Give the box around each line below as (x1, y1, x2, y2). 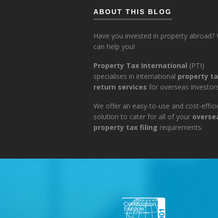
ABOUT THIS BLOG (93, 7, 172, 16)
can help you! (93, 42, 135, 52)
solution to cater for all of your (93, 111, 192, 121)
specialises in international (93, 71, 178, 81)
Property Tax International (93, 60, 187, 70)
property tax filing (93, 122, 158, 132)
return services (93, 82, 147, 91)
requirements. (158, 122, 203, 132)
